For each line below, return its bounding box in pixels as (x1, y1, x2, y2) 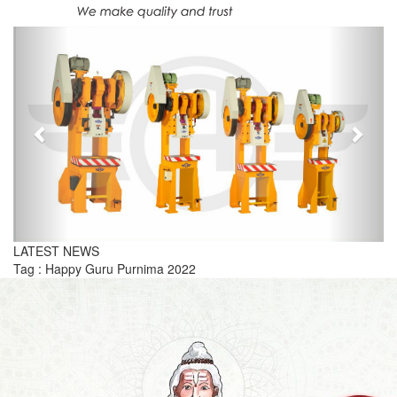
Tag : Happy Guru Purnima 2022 (13, 259, 196, 277)
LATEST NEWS (13, 241, 99, 260)
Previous (40, 25, 109, 51)
